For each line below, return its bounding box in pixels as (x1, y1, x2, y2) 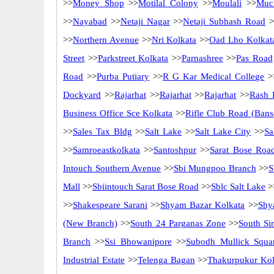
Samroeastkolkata (73, 145, 140, 155)
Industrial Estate (63, 255, 125, 265)
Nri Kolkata (151, 35, 197, 45)
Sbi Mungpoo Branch (173, 163, 256, 173)
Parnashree (181, 53, 223, 63)
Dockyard (63, 90, 101, 100)
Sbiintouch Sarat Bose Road (92, 182, 199, 191)
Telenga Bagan (137, 255, 195, 265)
